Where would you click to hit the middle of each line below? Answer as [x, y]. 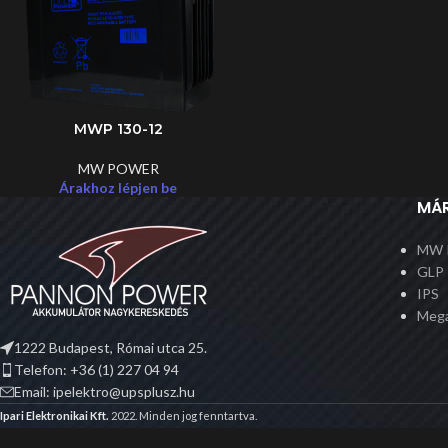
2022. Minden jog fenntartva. [184, 416]
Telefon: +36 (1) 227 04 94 [96, 370]
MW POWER [118, 169]
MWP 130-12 [118, 129]
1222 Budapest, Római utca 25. [110, 348]
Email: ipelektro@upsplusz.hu [104, 392]
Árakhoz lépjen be [118, 188]
